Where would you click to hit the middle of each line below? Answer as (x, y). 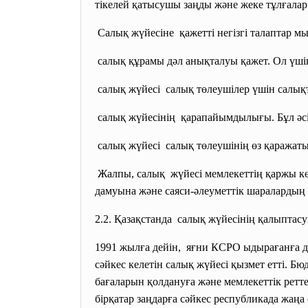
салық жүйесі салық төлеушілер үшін (186, 89)
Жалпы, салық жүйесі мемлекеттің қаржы (197, 174)
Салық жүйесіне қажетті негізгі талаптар (195, 33)
